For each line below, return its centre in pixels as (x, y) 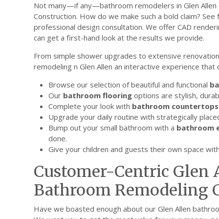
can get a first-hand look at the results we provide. (119, 37)
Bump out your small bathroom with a (112, 127)
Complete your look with (90, 106)
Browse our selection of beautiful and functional (129, 84)
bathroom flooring (98, 95)
